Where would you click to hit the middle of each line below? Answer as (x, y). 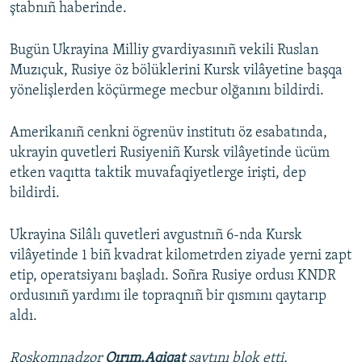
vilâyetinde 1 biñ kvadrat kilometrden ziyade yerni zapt (181, 256)
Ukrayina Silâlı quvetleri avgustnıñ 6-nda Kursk (156, 236)
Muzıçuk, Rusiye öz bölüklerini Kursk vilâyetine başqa (176, 71)
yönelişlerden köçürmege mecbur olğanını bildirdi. (167, 91)
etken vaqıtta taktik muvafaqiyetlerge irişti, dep (158, 174)
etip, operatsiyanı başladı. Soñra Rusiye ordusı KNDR (173, 276)
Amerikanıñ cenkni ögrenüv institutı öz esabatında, (168, 133)
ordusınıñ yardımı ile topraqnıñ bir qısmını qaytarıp (168, 297)
